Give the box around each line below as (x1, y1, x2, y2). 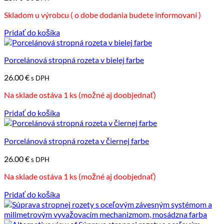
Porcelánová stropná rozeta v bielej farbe (4, 54, 144, 64)
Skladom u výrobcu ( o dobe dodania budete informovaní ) (4, 9, 201, 19)
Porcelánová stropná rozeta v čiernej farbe (4, 135, 149, 145)
